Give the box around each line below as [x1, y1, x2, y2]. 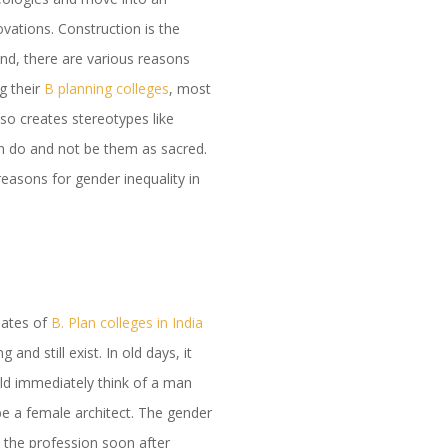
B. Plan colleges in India [51, 313, 204, 333]
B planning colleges [44, 79, 170, 99]
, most [169, 79, 212, 99]
